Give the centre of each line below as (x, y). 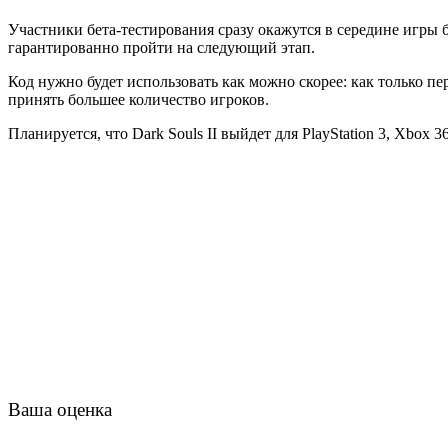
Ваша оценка (60, 409)
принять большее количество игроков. (138, 99)
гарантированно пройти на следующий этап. (161, 47)
